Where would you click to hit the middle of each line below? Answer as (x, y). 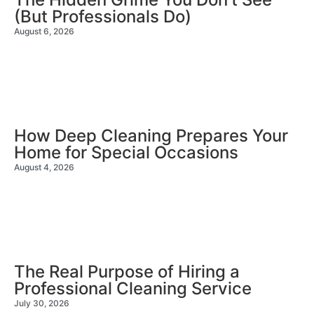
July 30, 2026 (42, 303)
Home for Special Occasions (126, 152)
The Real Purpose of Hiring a (127, 271)
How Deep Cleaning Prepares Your (151, 135)
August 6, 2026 (44, 31)
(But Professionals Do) (103, 16)
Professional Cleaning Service (133, 288)
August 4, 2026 (44, 167)
